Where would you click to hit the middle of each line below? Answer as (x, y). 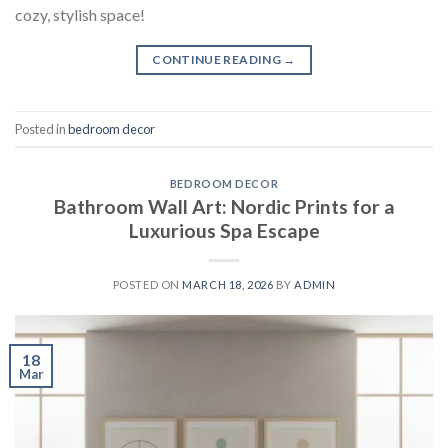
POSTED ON (147, 284)
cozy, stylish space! (80, 15)
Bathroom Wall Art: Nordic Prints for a (224, 206)
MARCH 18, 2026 (228, 284)
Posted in (41, 128)
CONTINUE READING (218, 60)
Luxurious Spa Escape (224, 230)
